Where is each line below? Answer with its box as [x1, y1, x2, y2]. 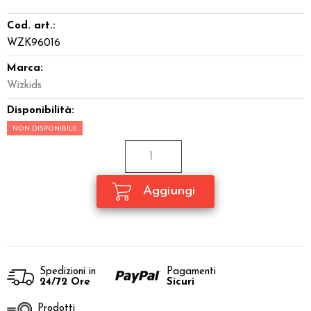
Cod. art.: [7, 21, 56, 32]
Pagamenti [167, 267, 216, 278]
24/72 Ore [40, 277, 90, 288]
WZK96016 [7, 38, 60, 49]
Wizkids [7, 81, 42, 92]
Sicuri [167, 277, 194, 288]
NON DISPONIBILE [12, 125, 77, 133]
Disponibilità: [7, 106, 74, 117]
